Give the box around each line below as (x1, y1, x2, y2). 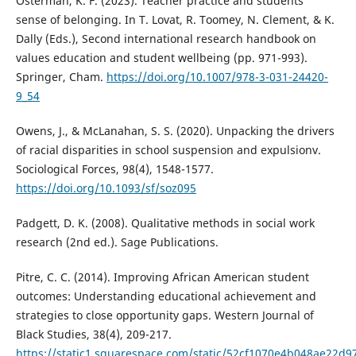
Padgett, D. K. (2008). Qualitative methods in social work (15, 215, 315, 230)
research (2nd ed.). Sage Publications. (15, 234, 219, 250)
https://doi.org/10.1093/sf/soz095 (15, 180, 196, 195)
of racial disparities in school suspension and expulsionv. (15, 141, 321, 157)
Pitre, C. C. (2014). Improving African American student (15, 269, 309, 284)
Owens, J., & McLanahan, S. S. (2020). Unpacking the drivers (15, 122, 335, 138)
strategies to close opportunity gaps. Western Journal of (15, 308, 314, 323)
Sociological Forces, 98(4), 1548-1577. (15, 161, 214, 176)
